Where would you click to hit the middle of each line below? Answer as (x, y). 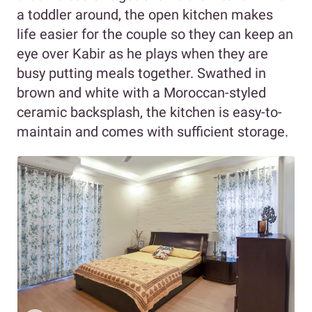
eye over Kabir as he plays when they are (142, 53)
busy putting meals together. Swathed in (141, 73)
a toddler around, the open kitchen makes (145, 14)
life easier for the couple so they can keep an (155, 34)
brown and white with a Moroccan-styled (141, 92)
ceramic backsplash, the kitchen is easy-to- (149, 112)
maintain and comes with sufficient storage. (153, 131)
